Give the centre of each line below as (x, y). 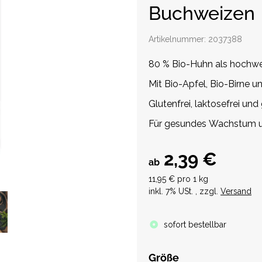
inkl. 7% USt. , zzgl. (185, 191)
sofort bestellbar (195, 224)
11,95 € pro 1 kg (178, 179)
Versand (236, 191)
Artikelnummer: (178, 39)
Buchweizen (202, 13)
